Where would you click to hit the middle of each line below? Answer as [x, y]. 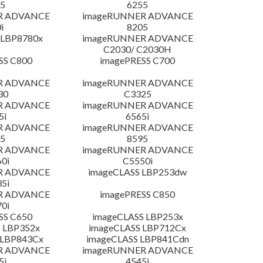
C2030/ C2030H [138, 49]
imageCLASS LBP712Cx [138, 228]
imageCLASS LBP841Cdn [137, 239]
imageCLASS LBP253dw [138, 172]
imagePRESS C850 [138, 194]
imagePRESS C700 [138, 60]
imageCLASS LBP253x [137, 217]
